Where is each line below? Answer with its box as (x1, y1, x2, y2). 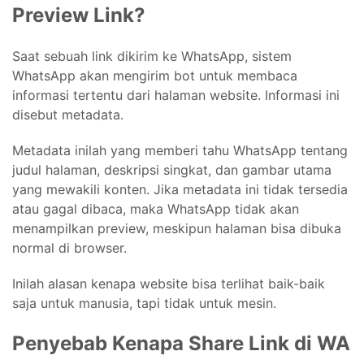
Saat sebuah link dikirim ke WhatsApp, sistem (12, 47, 292, 64)
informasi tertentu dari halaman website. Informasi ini (12, 86, 340, 103)
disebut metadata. (12, 106, 123, 123)
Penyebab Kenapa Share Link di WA (12, 331, 350, 355)
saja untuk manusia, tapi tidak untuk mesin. (12, 294, 276, 311)
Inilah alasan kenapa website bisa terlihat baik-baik (12, 275, 325, 292)
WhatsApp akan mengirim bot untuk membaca (12, 67, 297, 84)
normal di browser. (12, 239, 127, 256)
